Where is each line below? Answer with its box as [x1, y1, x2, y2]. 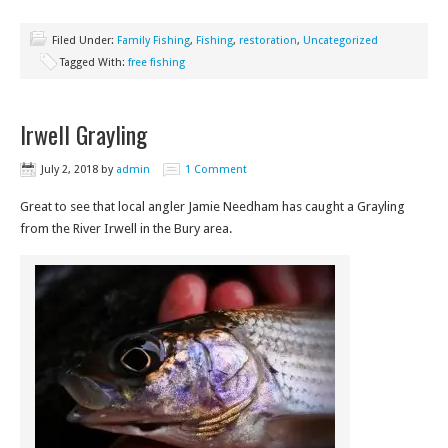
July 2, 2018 [41, 163, 98, 176]
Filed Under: [52, 34, 117, 47]
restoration [239, 34, 297, 47]
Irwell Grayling [20, 116, 147, 152]
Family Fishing [117, 34, 190, 47]
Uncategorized [303, 34, 378, 47]
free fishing [128, 56, 185, 69]
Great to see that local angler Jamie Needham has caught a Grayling [20, 199, 405, 214]
